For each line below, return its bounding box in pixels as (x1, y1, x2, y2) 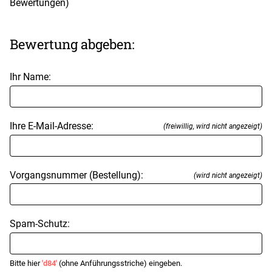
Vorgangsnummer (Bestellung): (10, 169, 143, 181)
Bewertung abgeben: (10, 35, 135, 53)
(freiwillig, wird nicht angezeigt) (163, 121, 262, 131)
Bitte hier (10, 259, 42, 268)
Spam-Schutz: (10, 218, 70, 230)
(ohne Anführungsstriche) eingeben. (57, 259, 182, 268)
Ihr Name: (10, 71, 51, 83)
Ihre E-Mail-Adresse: (10, 120, 93, 132)
